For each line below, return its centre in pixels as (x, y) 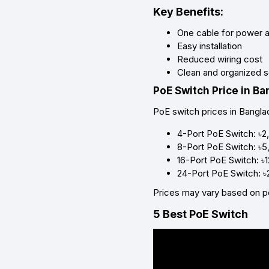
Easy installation (210, 46)
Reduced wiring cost (220, 59)
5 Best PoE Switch (201, 214)
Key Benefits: (188, 12)
